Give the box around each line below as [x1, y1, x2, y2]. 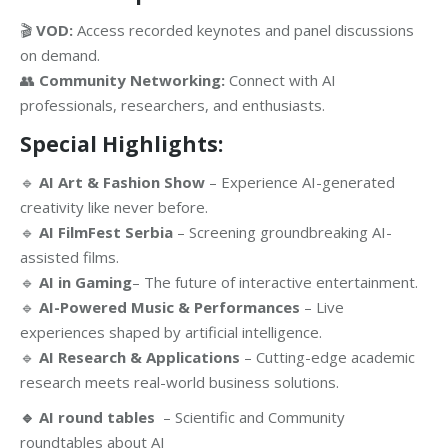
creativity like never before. [20, 197, 208, 218]
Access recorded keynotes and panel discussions [73, 20, 414, 41]
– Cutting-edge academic [240, 347, 415, 368]
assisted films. [20, 247, 119, 268]
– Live [300, 297, 344, 318]
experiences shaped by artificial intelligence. [20, 322, 322, 343]
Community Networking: [39, 70, 225, 91]
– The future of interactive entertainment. [132, 272, 418, 293]
